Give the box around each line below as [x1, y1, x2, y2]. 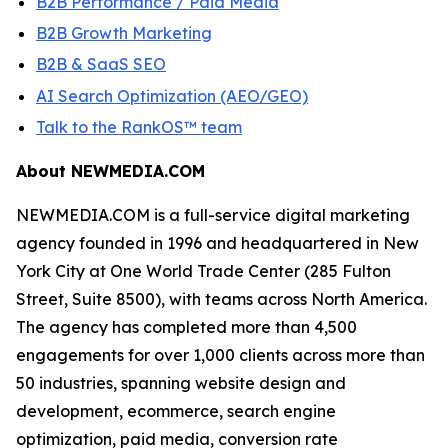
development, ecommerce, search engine [16, 400, 336, 421]
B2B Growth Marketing [36, 22, 212, 43]
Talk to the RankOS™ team [36, 116, 242, 137]
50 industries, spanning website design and [16, 372, 346, 393]
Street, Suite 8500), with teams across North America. [16, 288, 427, 309]
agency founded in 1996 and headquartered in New [16, 232, 419, 253]
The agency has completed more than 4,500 [16, 316, 357, 337]
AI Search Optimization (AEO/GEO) [36, 85, 308, 106]
